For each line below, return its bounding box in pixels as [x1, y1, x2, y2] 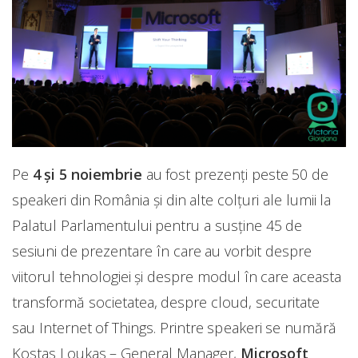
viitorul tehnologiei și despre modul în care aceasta [12, 267, 341, 287]
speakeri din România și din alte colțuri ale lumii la [12, 190, 332, 210]
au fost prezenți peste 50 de [141, 165, 329, 185]
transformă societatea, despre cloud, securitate [12, 292, 320, 312]
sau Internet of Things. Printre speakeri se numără [12, 318, 336, 338]
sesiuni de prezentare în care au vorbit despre [12, 241, 312, 261]
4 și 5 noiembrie [32, 165, 142, 185]
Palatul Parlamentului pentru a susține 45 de [12, 216, 303, 236]
